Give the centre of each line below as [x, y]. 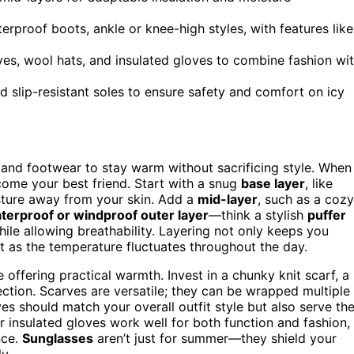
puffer [327, 215]
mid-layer [228, 199]
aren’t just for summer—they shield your [215, 338]
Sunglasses [58, 338]
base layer [273, 183]
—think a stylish [258, 215]
